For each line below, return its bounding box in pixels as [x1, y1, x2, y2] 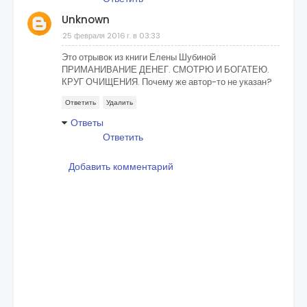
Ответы [71, 116, 103, 130]
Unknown [62, 12, 110, 27]
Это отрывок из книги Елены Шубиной [62, 51, 216, 64]
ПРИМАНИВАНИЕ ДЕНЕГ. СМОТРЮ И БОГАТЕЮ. [62, 63, 269, 76]
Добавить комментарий [69, 160, 173, 173]
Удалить [106, 97, 133, 108]
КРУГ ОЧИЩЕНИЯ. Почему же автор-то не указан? [62, 75, 272, 88]
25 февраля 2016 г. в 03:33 [62, 30, 160, 41]
